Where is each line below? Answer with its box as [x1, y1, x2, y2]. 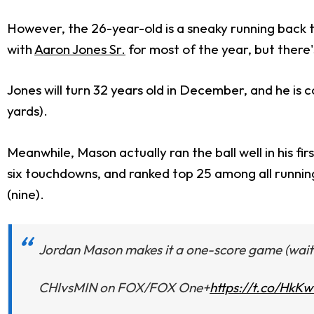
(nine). [7, 185, 44, 203]
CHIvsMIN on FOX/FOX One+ [39, 279, 210, 296]
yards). [7, 102, 48, 120]
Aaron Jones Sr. [34, 40, 125, 57]
